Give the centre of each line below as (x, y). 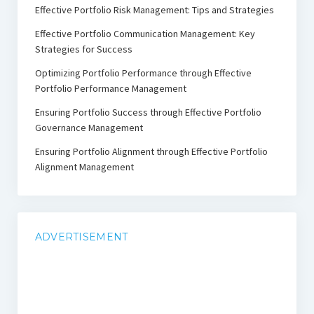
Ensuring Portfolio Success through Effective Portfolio (148, 112)
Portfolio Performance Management (110, 89)
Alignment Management (84, 167)
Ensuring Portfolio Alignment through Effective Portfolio (151, 152)
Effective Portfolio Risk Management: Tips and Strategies (154, 10)
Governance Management (89, 128)
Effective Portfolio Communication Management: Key (145, 34)
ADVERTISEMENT (81, 237)
